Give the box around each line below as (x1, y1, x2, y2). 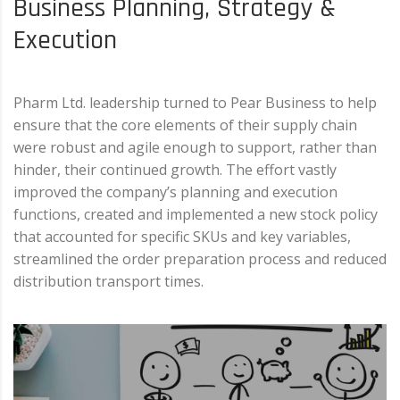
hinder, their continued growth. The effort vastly (13, 159, 337, 179)
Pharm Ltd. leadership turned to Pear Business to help (13, 92, 377, 112)
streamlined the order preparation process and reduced (13, 248, 387, 269)
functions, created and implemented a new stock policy (13, 204, 378, 224)
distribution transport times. (13, 271, 204, 291)
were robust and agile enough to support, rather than (13, 137, 377, 157)
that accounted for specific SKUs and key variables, (13, 226, 351, 246)
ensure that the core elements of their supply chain (13, 114, 357, 135)
